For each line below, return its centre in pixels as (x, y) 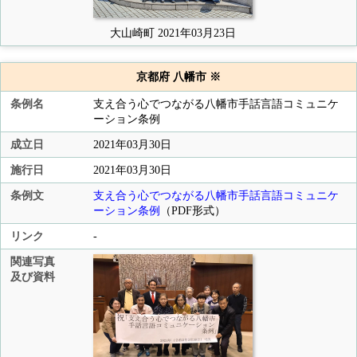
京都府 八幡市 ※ (178, 77)
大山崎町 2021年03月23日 (173, 33)
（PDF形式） (193, 211)
